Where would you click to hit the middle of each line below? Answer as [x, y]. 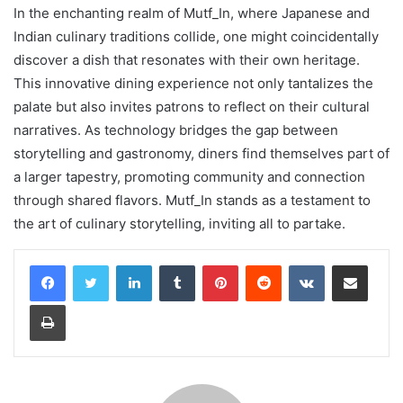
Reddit [299, 265]
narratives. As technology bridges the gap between [176, 130]
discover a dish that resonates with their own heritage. [187, 60]
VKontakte [353, 265]
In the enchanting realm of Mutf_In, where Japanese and [192, 13]
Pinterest [263, 265]
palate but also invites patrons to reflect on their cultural [192, 107]
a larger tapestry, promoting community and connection [189, 177]
